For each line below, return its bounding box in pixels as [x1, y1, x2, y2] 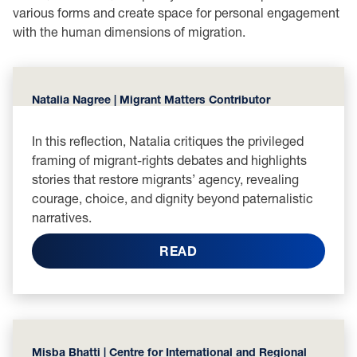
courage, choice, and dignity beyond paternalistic [32, 190, 313, 206]
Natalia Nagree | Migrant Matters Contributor [32, 92, 270, 106]
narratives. [32, 210, 92, 225]
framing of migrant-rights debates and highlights [32, 152, 307, 167]
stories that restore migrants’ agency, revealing [32, 171, 299, 186]
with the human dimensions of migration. [13, 24, 245, 39]
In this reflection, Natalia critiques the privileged [32, 133, 304, 148]
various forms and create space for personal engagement [13, 5, 339, 20]
